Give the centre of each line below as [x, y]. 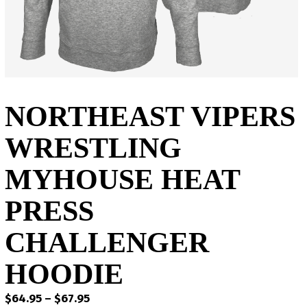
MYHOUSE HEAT [122, 180]
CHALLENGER [107, 243]
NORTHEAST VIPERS [150, 116]
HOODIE [64, 274]
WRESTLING [93, 148]
